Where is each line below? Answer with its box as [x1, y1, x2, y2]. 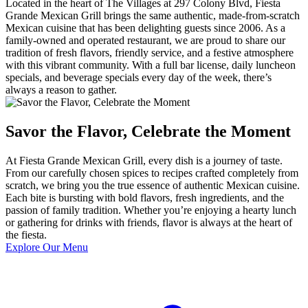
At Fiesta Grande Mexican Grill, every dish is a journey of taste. [5, 154, 283, 166]
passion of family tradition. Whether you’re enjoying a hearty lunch [5, 203, 296, 216]
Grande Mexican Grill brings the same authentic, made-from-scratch [5, 9, 300, 21]
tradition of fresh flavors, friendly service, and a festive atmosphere [5, 46, 294, 58]
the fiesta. [5, 228, 47, 241]
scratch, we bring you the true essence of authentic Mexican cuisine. [5, 179, 300, 191]
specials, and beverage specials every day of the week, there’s [5, 71, 272, 83]
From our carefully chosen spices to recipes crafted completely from [5, 166, 298, 179]
